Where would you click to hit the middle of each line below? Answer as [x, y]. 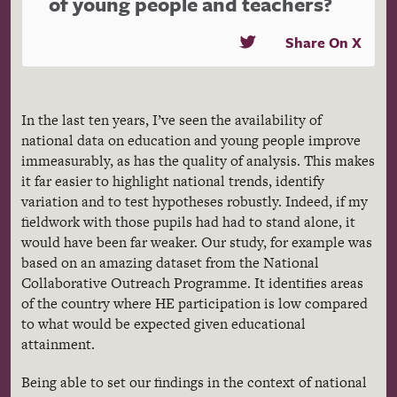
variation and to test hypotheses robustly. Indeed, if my [195, 201]
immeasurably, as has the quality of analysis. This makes [198, 160]
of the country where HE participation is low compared [195, 303]
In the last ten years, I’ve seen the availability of [171, 120]
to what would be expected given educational [163, 323]
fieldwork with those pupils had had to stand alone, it [188, 222]
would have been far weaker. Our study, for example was [197, 242]
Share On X [323, 42]
